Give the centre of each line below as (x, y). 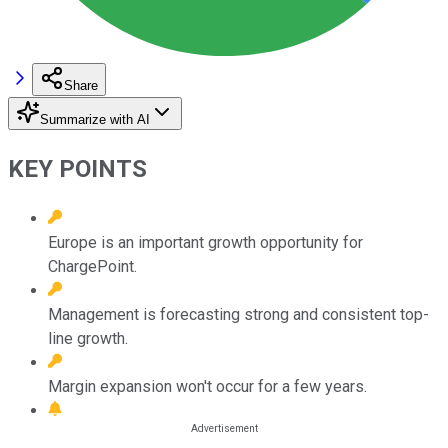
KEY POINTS (77, 168)
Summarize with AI (95, 119)
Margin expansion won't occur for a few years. (207, 386)
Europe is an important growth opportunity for (205, 242)
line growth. (88, 338)
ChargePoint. (92, 266)
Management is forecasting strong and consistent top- (238, 314)
